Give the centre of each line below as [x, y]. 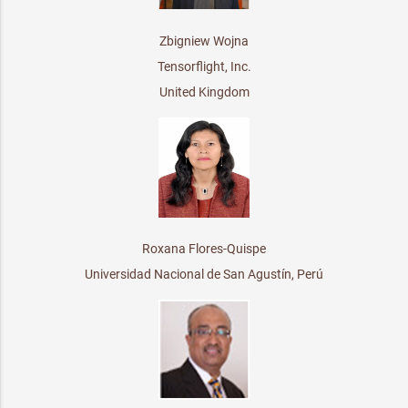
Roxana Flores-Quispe [204, 248]
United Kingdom [204, 92]
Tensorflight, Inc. [204, 66]
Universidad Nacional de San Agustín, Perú [204, 274]
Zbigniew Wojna [204, 41]
